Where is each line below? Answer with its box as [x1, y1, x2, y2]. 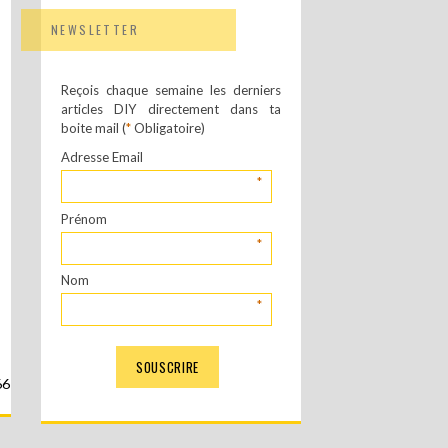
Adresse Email [61, 149, 143, 165]
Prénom [61, 210, 107, 227]
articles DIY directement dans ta [61, 101, 281, 117]
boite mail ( [61, 120, 126, 136]
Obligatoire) [131, 120, 205, 136]
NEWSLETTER [51, 21, 139, 38]
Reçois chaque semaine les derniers [61, 82, 281, 98]
